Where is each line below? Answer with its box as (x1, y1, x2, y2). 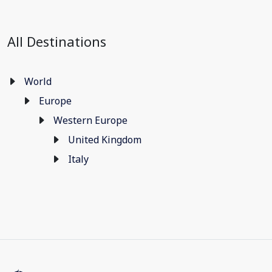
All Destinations (7, 33, 106, 50)
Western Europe (53, 114, 127, 127)
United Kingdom (68, 133, 141, 146)
